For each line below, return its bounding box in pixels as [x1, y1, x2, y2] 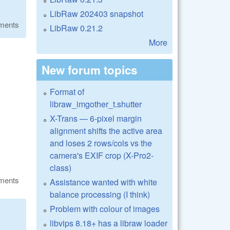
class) [50, 161, 71, 174]
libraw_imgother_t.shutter [50, 98, 142, 110]
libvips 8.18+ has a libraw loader [50, 217, 167, 229]
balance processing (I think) [50, 188, 150, 200]
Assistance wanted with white [50, 176, 157, 188]
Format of [50, 85, 84, 98]
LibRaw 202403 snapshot [50, 7, 143, 20]
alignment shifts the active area [50, 124, 162, 137]
